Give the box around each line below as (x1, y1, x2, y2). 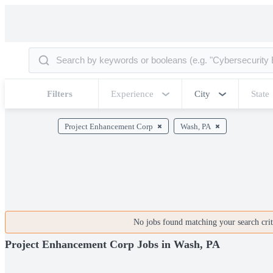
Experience (111, 89, 154, 99)
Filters (47, 89, 73, 99)
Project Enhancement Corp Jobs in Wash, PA (5, 238, 220, 250)
